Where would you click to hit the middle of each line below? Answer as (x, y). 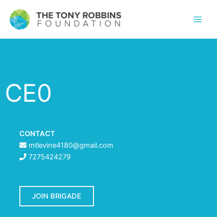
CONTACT (37, 134)
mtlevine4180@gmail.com (71, 145)
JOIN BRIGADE (57, 196)
